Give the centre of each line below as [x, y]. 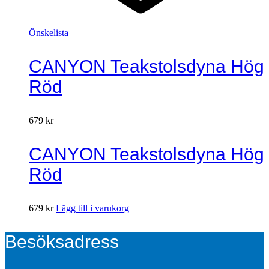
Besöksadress [62, 241]
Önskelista [49, 32]
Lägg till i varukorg [92, 208]
